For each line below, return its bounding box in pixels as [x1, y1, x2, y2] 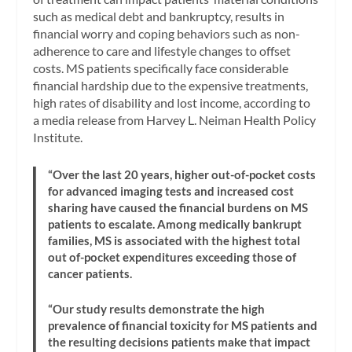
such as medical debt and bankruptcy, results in [33, 9, 285, 24]
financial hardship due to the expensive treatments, [33, 78, 309, 93]
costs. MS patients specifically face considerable [33, 60, 289, 76]
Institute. [33, 130, 83, 145]
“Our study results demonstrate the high [48, 301, 266, 316]
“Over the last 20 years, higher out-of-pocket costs [48, 167, 317, 181]
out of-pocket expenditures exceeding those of [48, 249, 297, 264]
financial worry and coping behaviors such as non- [33, 26, 301, 42]
